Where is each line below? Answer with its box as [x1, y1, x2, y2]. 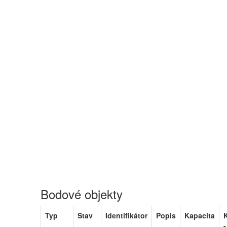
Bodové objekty [41, 185, 123, 203]
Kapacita [184, 210, 215, 220]
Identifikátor [105, 210, 147, 220]
